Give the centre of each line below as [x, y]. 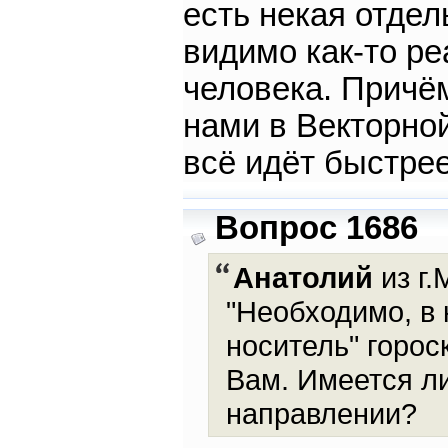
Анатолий [302, 278]
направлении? [321, 414]
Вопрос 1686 [316, 228]
